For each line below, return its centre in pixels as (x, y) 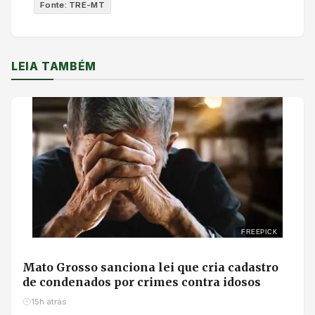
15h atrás (49, 301)
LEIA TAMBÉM (54, 66)
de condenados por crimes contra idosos (142, 282)
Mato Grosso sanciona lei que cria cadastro (150, 267)
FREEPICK (259, 232)
